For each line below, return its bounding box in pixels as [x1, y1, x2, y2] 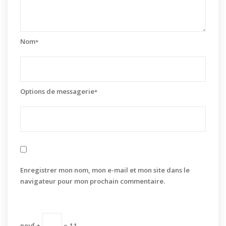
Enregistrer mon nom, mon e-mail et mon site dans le [20, 165, 190, 175]
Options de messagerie [20, 87, 94, 96]
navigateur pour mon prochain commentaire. [20, 177, 165, 186]
